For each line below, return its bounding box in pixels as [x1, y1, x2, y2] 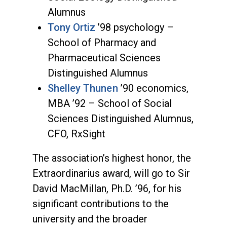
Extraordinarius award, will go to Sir [32, 167, 190, 179]
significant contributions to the [32, 197, 169, 210]
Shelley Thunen [48, 82, 118, 94]
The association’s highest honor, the [32, 152, 191, 164]
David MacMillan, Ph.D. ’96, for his [32, 182, 181, 195]
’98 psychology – [95, 21, 174, 33]
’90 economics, [118, 82, 188, 94]
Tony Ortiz [48, 21, 96, 33]
